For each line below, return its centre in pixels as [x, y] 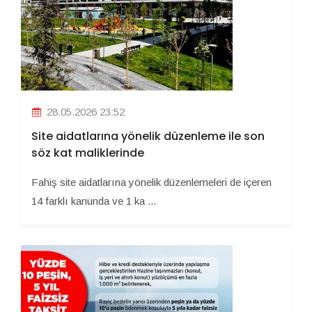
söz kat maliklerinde [88, 153]
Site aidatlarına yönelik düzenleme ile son [148, 136]
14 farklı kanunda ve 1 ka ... [94, 201]
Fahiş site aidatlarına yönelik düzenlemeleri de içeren [151, 182]
